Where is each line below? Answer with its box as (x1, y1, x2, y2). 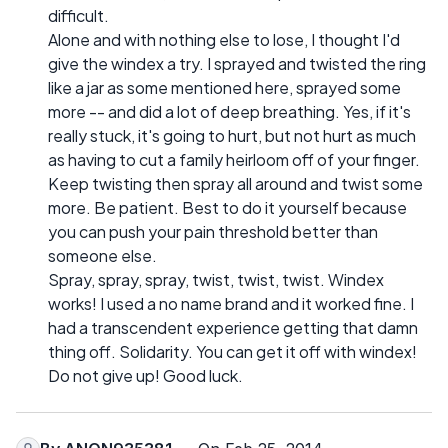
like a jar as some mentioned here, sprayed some (48, 77, 401, 99)
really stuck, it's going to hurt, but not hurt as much (48, 125, 416, 147)
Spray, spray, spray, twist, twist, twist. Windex (48, 269, 384, 291)
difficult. (48, 5, 109, 27)
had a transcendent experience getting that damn (48, 317, 418, 339)
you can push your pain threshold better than (48, 221, 378, 243)
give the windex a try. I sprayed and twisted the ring (48, 53, 426, 75)
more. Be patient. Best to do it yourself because (48, 197, 407, 219)
